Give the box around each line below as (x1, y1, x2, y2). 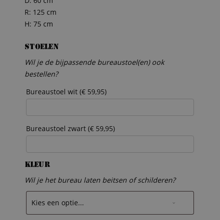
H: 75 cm (25, 19, 53, 28)
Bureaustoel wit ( (26, 87, 82, 97)
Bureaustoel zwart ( (26, 124, 90, 134)
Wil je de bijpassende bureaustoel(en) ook (25, 57, 164, 67)
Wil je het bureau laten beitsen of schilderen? (25, 175, 175, 185)
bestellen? (25, 69, 58, 79)
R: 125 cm (25, 7, 56, 17)
